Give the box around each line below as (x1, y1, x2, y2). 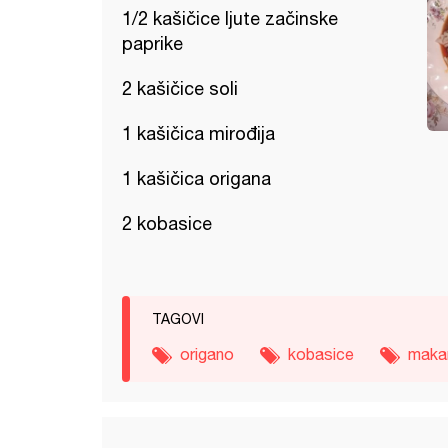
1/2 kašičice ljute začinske (122, 8, 338, 29)
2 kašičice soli (122, 78, 238, 99)
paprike (122, 33, 183, 54)
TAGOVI (152, 311, 204, 327)
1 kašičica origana (122, 168, 271, 189)
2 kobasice (122, 213, 212, 234)
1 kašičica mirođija (122, 123, 275, 144)
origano (180, 345, 234, 363)
